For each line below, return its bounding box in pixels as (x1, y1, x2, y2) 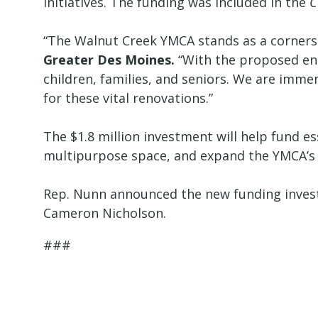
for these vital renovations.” (43, 89, 217, 107)
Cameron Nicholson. (43, 204, 170, 222)
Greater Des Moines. (43, 51, 175, 69)
